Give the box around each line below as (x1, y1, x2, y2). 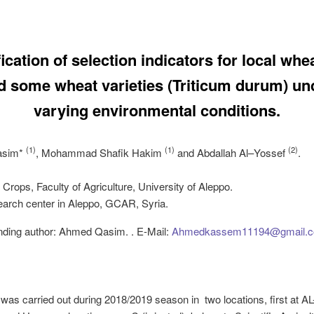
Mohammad (41, 144, 97, 160)
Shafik (99, 144, 129, 160)
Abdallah (196, 144, 236, 160)
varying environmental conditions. (33, 98, 280, 121)
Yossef (253, 144, 285, 160)
